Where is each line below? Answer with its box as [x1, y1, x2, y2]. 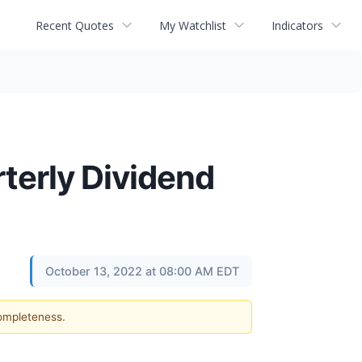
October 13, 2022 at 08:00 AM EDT [45, 264, 239, 278]
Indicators [271, 17, 323, 33]
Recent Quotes [36, 17, 114, 33]
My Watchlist [159, 17, 226, 33]
